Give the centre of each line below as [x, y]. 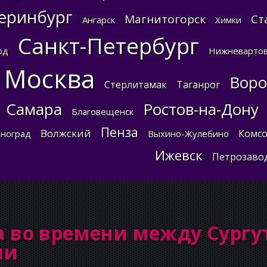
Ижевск [178, 155]
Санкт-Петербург [108, 46]
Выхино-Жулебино [188, 133]
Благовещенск [103, 111]
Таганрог [198, 85]
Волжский [66, 133]
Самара [34, 109]
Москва [49, 78]
